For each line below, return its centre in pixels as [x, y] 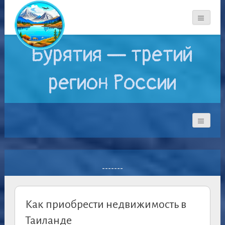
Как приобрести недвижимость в [105, 205]
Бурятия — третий [113, 55]
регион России [113, 83]
